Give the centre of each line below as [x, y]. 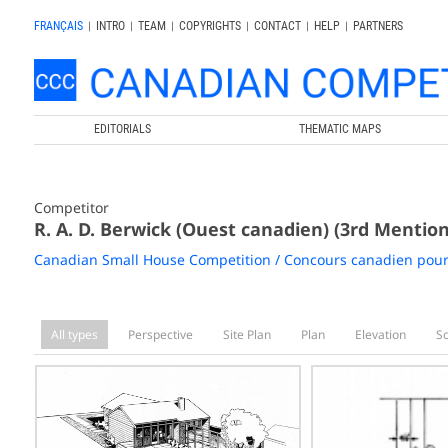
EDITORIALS [123, 128]
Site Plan [246, 334]
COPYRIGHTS [209, 26]
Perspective [160, 334]
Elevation [380, 334]
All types [74, 334]
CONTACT [277, 26]
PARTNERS [377, 26]
